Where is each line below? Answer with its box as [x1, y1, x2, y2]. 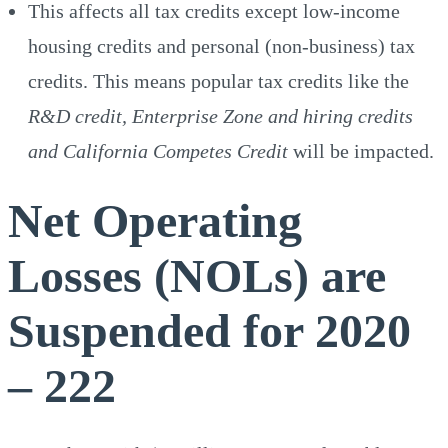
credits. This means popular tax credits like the [28, 69, 409, 92]
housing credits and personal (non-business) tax [28, 34, 415, 57]
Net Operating [8, 193, 302, 247]
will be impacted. [288, 139, 434, 162]
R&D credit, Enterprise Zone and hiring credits [28, 104, 413, 127]
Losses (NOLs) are [8, 248, 386, 302]
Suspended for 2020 [8, 303, 411, 357]
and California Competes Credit [28, 139, 288, 162]
